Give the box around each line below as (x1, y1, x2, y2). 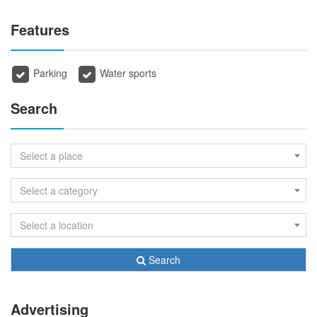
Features (11, 18, 69, 40)
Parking (30, 66, 70, 81)
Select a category (20, 183, 98, 197)
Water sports (97, 66, 156, 81)
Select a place (20, 148, 83, 163)
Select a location (20, 217, 93, 232)
